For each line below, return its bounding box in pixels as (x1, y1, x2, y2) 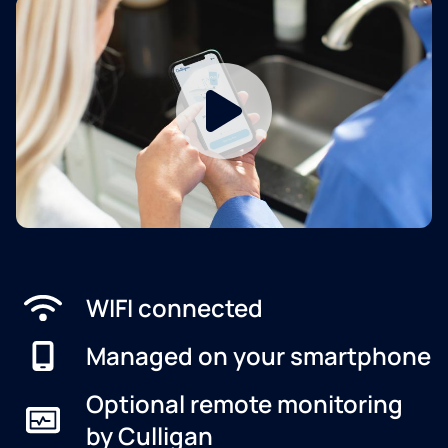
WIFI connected (85, 290, 263, 324)
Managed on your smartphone (85, 338, 431, 372)
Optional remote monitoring (85, 386, 403, 420)
